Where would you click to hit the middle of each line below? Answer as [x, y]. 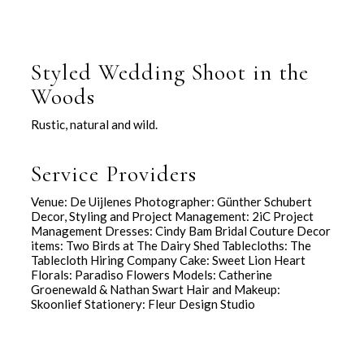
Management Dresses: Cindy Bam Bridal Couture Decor [181, 231]
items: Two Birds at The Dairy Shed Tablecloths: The [171, 246]
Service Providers [114, 174]
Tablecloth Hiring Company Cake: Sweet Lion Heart [168, 260]
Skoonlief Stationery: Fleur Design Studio [143, 304]
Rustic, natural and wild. [94, 124]
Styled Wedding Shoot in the [170, 72]
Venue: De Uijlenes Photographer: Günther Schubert [171, 202]
